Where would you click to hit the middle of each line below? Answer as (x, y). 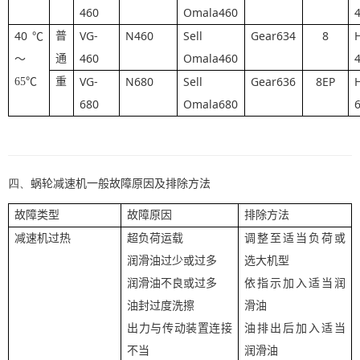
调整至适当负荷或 (295, 238)
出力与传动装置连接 (180, 328)
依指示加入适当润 (295, 283)
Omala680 (211, 104)
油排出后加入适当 (295, 328)
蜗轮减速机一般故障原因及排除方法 (121, 183)
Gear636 (274, 81)
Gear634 (274, 35)
